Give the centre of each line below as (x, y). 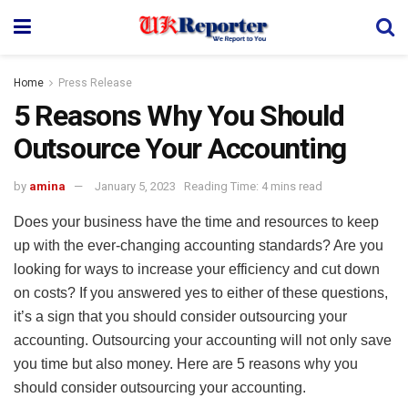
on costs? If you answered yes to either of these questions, (201, 292)
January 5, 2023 (135, 186)
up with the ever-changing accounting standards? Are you (199, 245)
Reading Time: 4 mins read (253, 186)
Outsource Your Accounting (180, 148)
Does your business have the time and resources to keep (196, 221)
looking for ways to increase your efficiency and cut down (197, 269)
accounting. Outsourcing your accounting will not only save (203, 340)
